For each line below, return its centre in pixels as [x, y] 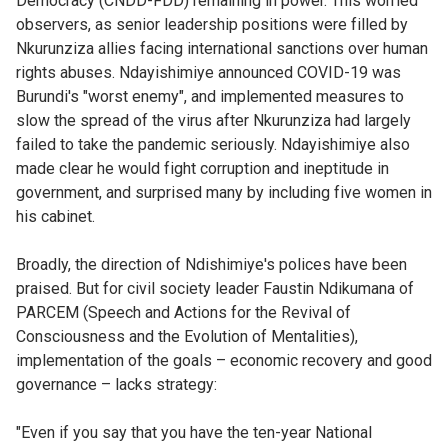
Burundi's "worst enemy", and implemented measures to [210, 96]
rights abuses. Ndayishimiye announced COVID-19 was [208, 72]
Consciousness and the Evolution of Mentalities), [187, 336]
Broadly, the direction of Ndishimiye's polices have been [211, 264]
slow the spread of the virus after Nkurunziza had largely [213, 120]
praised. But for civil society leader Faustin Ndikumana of [215, 288]
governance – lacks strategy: [116, 384]
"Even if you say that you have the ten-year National [194, 432]
